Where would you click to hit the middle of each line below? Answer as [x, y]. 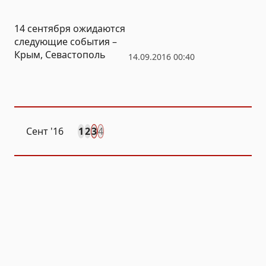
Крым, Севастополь [60, 54]
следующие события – [66, 41]
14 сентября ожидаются [70, 28]
